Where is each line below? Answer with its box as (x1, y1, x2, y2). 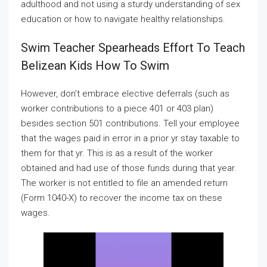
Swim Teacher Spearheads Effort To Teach (21, 40, 245, 55)
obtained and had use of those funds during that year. (21, 162, 237, 173)
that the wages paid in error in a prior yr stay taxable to (21, 132, 240, 144)
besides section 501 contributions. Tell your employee (21, 117, 240, 129)
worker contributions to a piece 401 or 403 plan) (21, 103, 213, 114)
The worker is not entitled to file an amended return (21, 177, 228, 188)
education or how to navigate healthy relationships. (21, 13, 225, 24)
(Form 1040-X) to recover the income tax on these (21, 192, 222, 203)
